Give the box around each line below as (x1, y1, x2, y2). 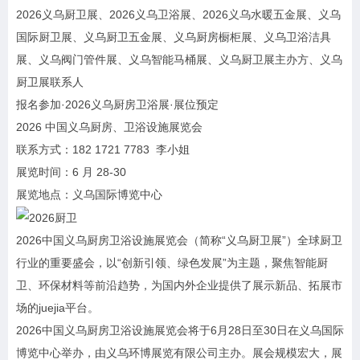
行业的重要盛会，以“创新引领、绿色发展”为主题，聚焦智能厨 (16, 256, 328, 270)
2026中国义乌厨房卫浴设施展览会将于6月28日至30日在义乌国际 (16, 324, 344, 337)
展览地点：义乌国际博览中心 (16, 188, 162, 201)
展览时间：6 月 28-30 (16, 166, 126, 178)
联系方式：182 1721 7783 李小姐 (16, 143, 190, 156)
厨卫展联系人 (16, 76, 84, 88)
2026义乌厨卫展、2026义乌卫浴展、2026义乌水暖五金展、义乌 (16, 8, 341, 21)
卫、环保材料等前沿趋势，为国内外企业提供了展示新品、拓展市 (16, 279, 342, 292)
